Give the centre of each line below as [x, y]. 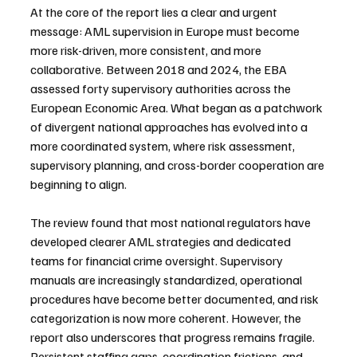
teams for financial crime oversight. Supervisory [158, 261]
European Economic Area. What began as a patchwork [178, 108]
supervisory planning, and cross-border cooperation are [178, 165]
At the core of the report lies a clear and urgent [155, 12]
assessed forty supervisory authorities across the [162, 89]
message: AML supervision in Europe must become [166, 31]
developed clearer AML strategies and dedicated [162, 242]
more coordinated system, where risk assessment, [164, 146]
